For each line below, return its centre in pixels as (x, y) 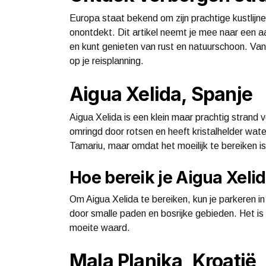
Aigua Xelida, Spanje (161, 94)
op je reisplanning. (107, 61)
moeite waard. (100, 227)
